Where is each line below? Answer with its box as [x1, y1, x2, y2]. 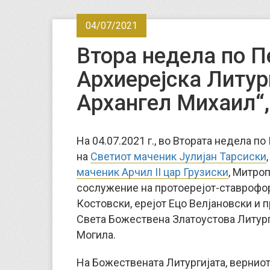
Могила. [77, 228, 116, 241]
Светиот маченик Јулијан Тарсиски [90, 150, 266, 163]
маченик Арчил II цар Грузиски [77, 166, 228, 178]
